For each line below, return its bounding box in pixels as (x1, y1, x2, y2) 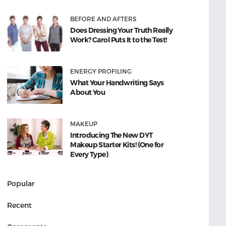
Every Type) (70, 150, 108, 159)
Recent (7, 201, 32, 210)
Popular (7, 179, 35, 188)
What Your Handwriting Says (70, 78, 164, 88)
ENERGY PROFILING (70, 68, 132, 75)
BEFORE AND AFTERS (70, 15, 137, 23)
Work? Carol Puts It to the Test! (70, 35, 167, 45)
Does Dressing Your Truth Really (70, 26, 173, 35)
